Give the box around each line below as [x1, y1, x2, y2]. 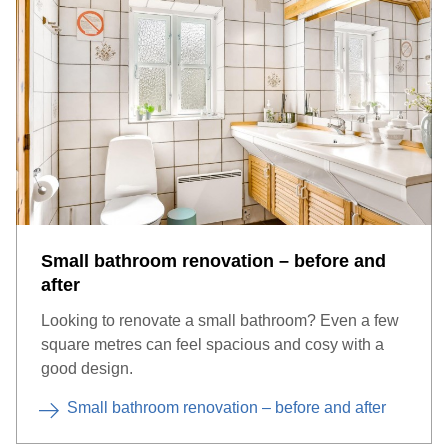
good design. [41, 360, 133, 377]
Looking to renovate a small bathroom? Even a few [41, 312, 399, 329]
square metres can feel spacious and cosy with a [41, 336, 384, 353]
